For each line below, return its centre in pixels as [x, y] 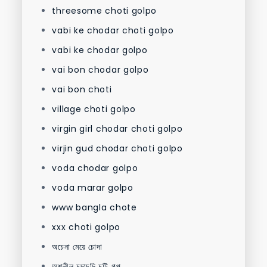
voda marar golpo [93, 188]
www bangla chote [94, 208]
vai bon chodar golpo [100, 70]
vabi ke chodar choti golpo [113, 31]
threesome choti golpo [105, 11]
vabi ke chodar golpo [100, 50]
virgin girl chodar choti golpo [117, 129]
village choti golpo [94, 109]
